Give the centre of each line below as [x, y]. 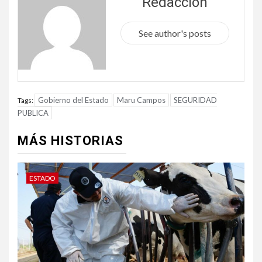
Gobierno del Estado [73, 100]
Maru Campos [141, 100]
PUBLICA [33, 113]
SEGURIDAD [195, 100]
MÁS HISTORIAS [70, 140]
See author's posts [175, 33]
